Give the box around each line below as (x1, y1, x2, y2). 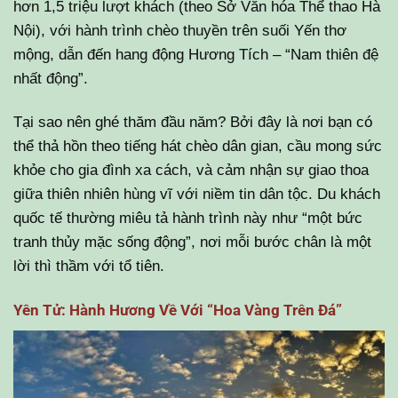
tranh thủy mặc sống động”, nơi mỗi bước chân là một (13, 233, 371, 251)
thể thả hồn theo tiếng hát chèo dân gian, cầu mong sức (13, 137, 382, 155)
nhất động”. (13, 68, 88, 87)
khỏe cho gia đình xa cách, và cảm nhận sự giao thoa (13, 161, 369, 179)
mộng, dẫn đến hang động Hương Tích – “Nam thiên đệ (13, 44, 378, 63)
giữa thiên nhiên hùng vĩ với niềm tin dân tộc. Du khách (13, 185, 380, 203)
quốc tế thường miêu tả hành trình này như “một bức (13, 209, 362, 227)
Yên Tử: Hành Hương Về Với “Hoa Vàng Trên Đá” (13, 301, 342, 320)
